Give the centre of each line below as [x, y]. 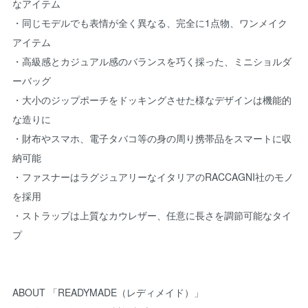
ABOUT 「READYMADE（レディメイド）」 [108, 292]
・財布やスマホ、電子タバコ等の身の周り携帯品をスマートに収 [152, 138]
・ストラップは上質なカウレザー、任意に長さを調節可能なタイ [152, 215]
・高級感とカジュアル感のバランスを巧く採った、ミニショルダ [152, 61]
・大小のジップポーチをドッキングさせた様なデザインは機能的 [152, 99]
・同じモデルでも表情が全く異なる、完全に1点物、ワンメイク [150, 22]
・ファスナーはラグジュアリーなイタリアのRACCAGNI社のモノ [153, 176]
